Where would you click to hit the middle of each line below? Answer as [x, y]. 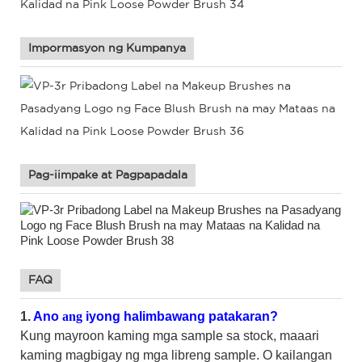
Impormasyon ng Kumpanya [107, 48]
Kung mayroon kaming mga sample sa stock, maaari [170, 335]
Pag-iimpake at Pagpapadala [108, 175]
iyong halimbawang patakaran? [182, 316]
